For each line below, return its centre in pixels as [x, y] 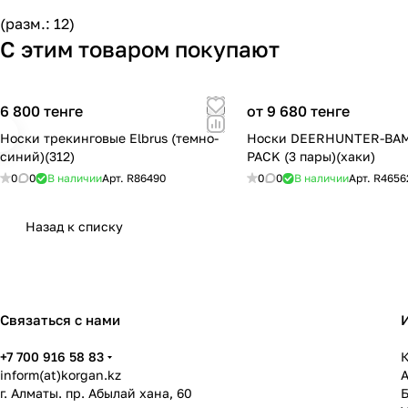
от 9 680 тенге [299, 112]
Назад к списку [74, 227]
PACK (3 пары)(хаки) [311, 157]
